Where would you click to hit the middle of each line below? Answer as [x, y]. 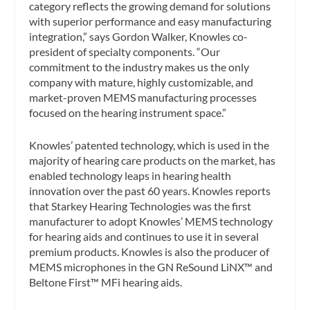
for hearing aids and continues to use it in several [144, 237]
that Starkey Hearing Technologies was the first [140, 206]
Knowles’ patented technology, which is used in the [149, 145]
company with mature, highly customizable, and [142, 82]
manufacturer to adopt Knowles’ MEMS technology [151, 221]
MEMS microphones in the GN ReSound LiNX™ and [151, 267]
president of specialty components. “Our [125, 51]
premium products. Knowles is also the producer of [149, 252]
